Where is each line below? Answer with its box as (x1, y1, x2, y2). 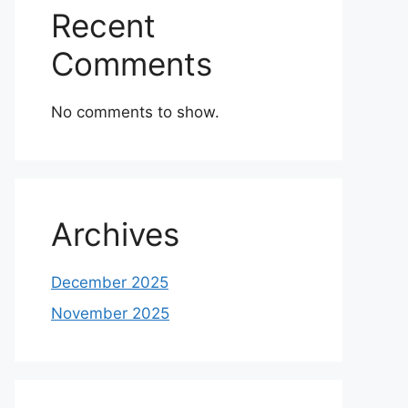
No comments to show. (51, 103, 219, 121)
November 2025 (51, 303, 169, 322)
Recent (51, 6, 156, 45)
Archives (51, 215, 179, 253)
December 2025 (51, 273, 168, 291)
